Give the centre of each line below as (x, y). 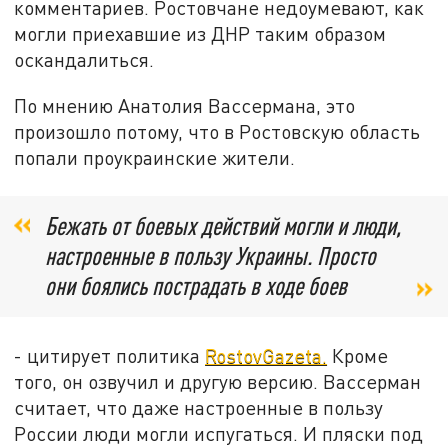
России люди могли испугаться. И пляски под (219, 433)
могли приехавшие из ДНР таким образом (200, 34)
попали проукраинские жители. (155, 158)
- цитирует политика (110, 355)
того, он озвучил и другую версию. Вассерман (218, 381)
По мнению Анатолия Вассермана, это (185, 106)
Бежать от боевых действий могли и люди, (223, 225)
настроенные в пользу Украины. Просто (210, 255)
